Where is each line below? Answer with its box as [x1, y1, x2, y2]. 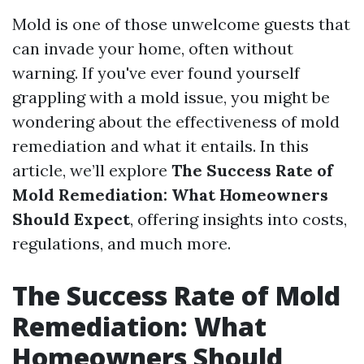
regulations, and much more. [12, 233, 231, 253]
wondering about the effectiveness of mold [12, 111, 340, 132]
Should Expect [12, 209, 130, 229]
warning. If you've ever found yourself [12, 63, 300, 83]
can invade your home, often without [12, 38, 293, 58]
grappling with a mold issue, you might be [12, 87, 330, 107]
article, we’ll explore [12, 160, 171, 180]
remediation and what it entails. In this [12, 136, 309, 156]
